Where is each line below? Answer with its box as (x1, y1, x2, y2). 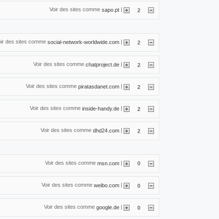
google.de (96, 204, 119, 210)
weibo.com (94, 182, 119, 188)
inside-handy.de (82, 105, 119, 111)
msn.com (97, 160, 119, 166)
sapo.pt (102, 6, 119, 13)
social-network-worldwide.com (47, 39, 119, 45)
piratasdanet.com (78, 83, 119, 89)
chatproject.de (86, 61, 119, 67)
